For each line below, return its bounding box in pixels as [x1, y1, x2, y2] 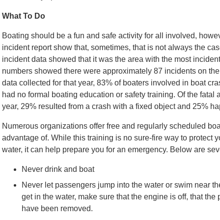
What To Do [2, 12, 45, 20]
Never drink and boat [22, 165, 94, 173]
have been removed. [22, 204, 95, 213]
